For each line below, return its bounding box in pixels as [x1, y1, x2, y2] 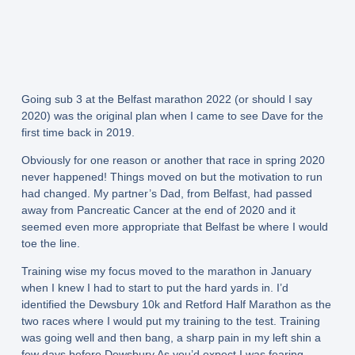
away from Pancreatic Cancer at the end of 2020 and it [21, 204, 296, 217]
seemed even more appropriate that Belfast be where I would [21, 220, 328, 234]
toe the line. [21, 237, 80, 250]
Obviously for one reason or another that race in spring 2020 [21, 154, 325, 167]
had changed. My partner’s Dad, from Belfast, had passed [21, 187, 312, 200]
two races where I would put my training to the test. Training [21, 315, 320, 328]
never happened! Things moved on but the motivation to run [21, 170, 323, 184]
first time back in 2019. [21, 125, 138, 139]
